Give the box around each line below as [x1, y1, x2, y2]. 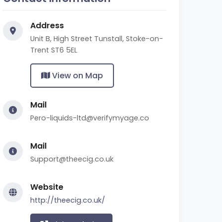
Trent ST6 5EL [30, 45, 77, 55]
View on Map [50, 70, 103, 81]
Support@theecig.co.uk [30, 154, 113, 164]
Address [30, 20, 64, 31]
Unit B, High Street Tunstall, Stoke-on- [30, 34, 163, 44]
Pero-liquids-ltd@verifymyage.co [30, 113, 149, 123]
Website [30, 181, 63, 193]
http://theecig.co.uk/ [30, 195, 105, 205]
